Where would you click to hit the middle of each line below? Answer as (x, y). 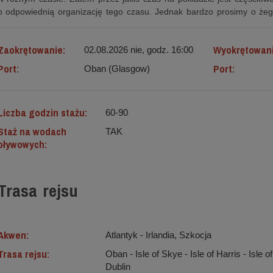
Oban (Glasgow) (117, 69)
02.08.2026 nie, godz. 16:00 (138, 50)
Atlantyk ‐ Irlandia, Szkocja (158, 235)
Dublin (118, 267)
